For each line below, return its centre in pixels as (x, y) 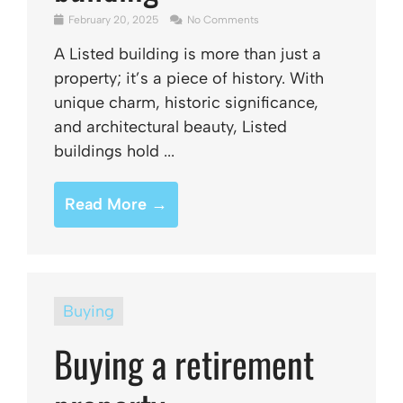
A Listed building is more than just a (188, 54)
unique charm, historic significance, (186, 103)
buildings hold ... (114, 151)
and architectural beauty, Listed (170, 127)
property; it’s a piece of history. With (189, 78)
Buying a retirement (184, 363)
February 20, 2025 (113, 20)
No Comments (222, 20)
